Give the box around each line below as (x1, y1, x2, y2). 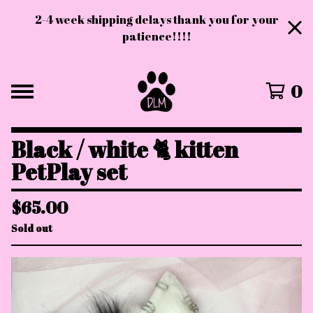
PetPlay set (11, 156, 127, 187)
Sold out (11, 221, 52, 235)
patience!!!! (122, 29, 191, 44)
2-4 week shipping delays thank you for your (34, 12, 279, 27)
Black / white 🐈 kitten (11, 134, 238, 164)
